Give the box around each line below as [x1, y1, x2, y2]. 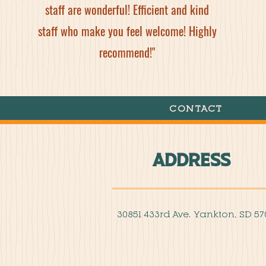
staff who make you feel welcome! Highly [37, 22, 217, 40]
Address [151, 144, 230, 171]
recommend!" [99, 43, 155, 61]
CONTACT [169, 102, 223, 113]
